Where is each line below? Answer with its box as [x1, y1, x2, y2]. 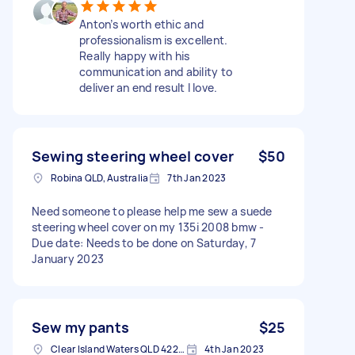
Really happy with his [79, 48, 190, 63]
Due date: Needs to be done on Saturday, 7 [32, 235, 257, 250]
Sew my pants [32, 317, 129, 337]
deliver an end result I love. [79, 79, 218, 95]
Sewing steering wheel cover [32, 146, 235, 166]
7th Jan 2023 [167, 170, 227, 185]
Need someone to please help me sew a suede [32, 203, 273, 219]
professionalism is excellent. [79, 32, 228, 48]
